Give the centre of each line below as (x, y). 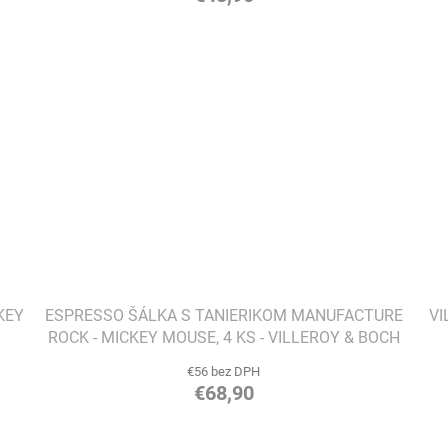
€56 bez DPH (224, 372)
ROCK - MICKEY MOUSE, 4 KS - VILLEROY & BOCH (223, 338)
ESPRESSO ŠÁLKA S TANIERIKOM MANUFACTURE (223, 316)
